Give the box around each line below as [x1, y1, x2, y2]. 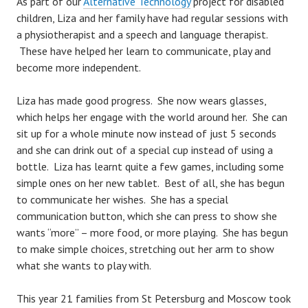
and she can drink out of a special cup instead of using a [16, 143, 273, 157]
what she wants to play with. [16, 258, 151, 272]
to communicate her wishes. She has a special [16, 192, 228, 206]
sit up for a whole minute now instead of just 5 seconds [16, 126, 276, 140]
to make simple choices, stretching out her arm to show [16, 242, 274, 256]
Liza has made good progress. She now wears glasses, [16, 93, 266, 107]
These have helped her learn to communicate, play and [16, 44, 271, 58]
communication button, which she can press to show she [16, 209, 277, 223]
